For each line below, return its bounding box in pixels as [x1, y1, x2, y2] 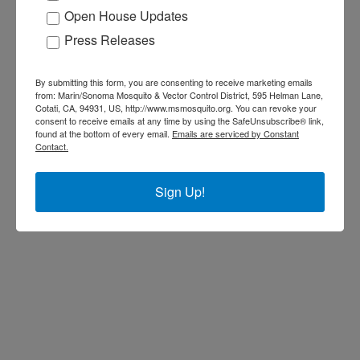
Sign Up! [155, 182, 205, 201]
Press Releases [64, 30, 155, 49]
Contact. [35, 139, 68, 153]
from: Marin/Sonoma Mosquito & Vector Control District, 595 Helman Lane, [35, 88, 323, 101]
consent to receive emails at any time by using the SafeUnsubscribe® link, [35, 113, 324, 127]
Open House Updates [64, 6, 188, 25]
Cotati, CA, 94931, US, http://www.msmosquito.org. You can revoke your [35, 100, 317, 114]
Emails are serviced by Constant [172, 126, 299, 140]
